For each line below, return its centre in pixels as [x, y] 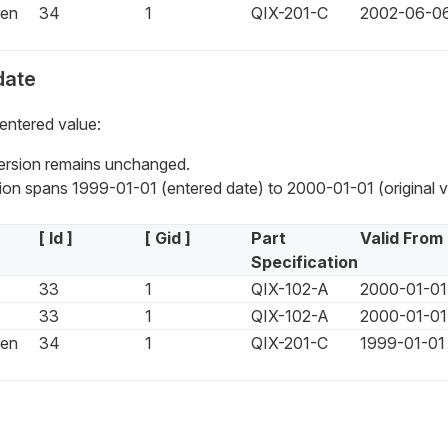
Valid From [401, 238]
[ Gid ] [167, 238]
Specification [304, 262]
